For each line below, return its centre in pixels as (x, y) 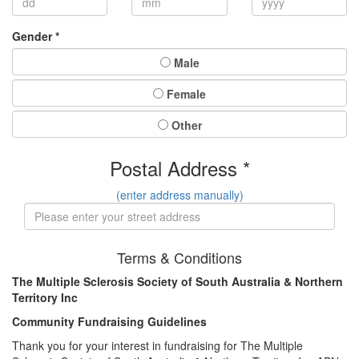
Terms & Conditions (179, 257)
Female (185, 93)
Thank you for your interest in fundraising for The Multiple (157, 345)
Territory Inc (46, 297)
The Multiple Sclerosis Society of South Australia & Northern (177, 281)
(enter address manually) (179, 194)
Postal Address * (179, 167)
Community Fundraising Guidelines (109, 321)
